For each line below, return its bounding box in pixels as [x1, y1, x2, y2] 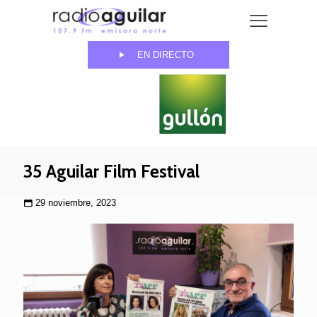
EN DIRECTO [137, 50, 194, 61]
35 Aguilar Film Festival [23, 161, 200, 183]
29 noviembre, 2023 [35, 197, 116, 209]
